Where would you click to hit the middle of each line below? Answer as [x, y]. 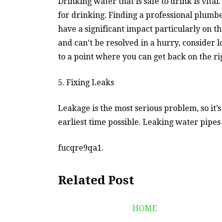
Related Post [96, 180]
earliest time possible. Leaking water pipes [139, 122]
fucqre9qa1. [81, 148]
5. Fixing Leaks [86, 82]
